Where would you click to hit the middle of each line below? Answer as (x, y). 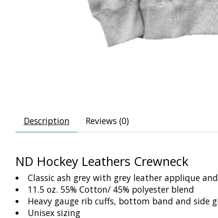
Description (46, 120)
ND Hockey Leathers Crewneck (102, 161)
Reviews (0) (107, 120)
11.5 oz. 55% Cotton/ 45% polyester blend (111, 190)
